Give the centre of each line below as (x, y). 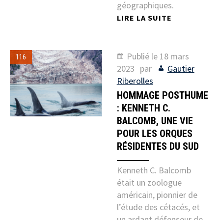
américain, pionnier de (157, 195)
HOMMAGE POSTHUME (162, 96)
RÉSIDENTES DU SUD (158, 147)
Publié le (143, 56)
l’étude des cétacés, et (158, 207)
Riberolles (135, 81)
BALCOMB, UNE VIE (155, 121)
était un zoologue (149, 183)
